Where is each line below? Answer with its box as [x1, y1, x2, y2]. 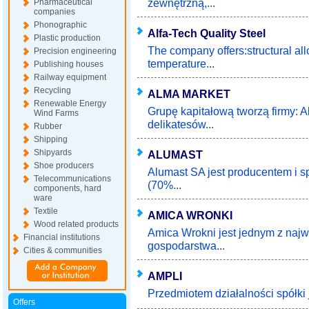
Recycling [34, 86, 71, 95]
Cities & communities [23, 246, 102, 255]
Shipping [34, 134, 68, 144]
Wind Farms [34, 108, 79, 118]
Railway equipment [34, 72, 106, 82]
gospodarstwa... [148, 239, 225, 252]
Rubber [34, 121, 62, 131]
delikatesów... [148, 118, 214, 130]
